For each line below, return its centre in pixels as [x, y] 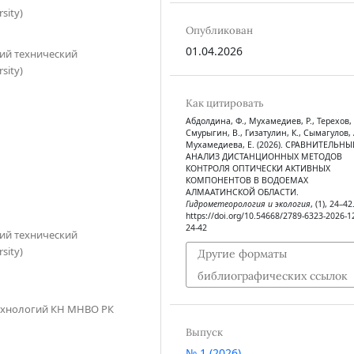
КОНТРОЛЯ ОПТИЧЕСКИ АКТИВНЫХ [258, 168]
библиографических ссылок [272, 276]
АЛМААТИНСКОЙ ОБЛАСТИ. [242, 192]
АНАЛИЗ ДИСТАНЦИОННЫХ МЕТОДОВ [264, 156]
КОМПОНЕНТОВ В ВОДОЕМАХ [247, 180]
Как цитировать [224, 103]
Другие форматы [242, 254]
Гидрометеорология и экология [248, 203]
